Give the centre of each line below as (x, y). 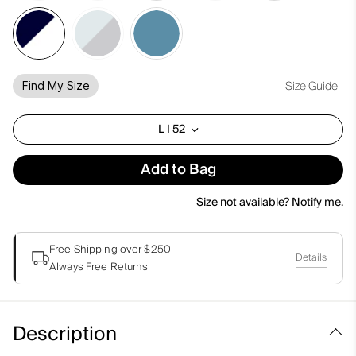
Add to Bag (178, 170)
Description (65, 334)
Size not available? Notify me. (270, 203)
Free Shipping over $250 (110, 250)
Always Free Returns (99, 267)
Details (311, 257)
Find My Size (56, 85)
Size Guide (311, 87)
